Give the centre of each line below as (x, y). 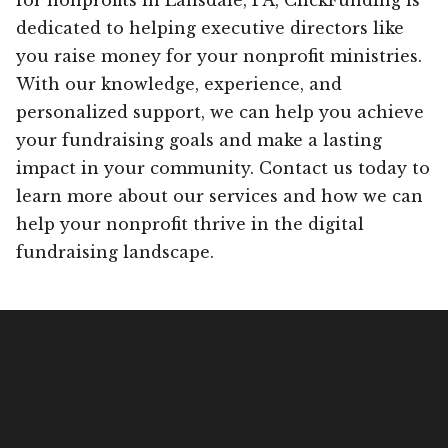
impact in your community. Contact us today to (223, 167)
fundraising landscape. (115, 251)
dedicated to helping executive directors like (210, 27)
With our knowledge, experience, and (179, 83)
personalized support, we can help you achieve (220, 111)
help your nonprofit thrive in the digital (190, 223)
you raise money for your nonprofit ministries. (219, 55)
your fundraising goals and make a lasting (199, 139)
